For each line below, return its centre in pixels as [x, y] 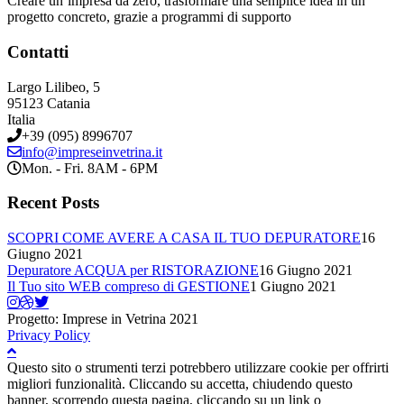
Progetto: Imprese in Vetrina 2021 [103, 319]
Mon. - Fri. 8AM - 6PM [90, 168]
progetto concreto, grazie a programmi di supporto [149, 17]
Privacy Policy [49, 335]
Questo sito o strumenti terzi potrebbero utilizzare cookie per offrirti [198, 367]
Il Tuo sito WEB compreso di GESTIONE [129, 286]
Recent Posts [53, 203]
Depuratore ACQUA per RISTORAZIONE [133, 270]
